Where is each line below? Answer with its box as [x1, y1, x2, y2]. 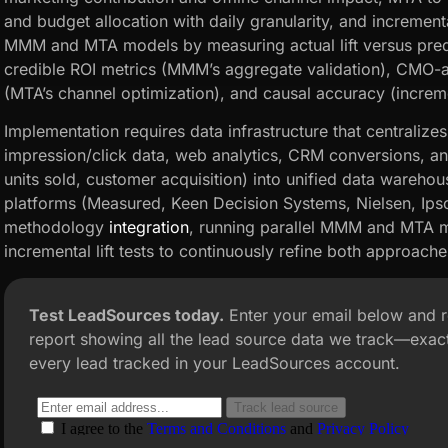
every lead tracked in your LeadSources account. [29, 352, 400, 373]
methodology [4, 217, 109, 238]
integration [109, 217, 189, 238]
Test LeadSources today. [29, 304, 224, 325]
